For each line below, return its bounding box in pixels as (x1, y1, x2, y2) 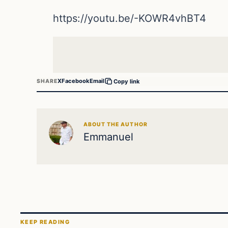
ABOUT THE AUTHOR (83, 121, 148, 128)
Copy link (113, 77, 140, 85)
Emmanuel (83, 130, 133, 143)
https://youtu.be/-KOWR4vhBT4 (53, 12, 206, 24)
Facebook (62, 77, 90, 85)
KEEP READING (20, 218, 70, 226)
